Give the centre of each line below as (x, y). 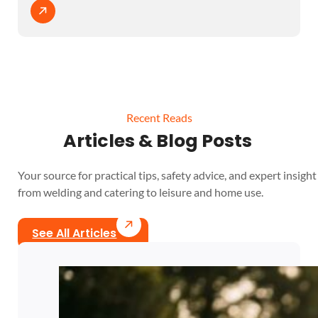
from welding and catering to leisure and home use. (141, 192)
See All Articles (75, 234)
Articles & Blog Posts (159, 141)
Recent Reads (159, 117)
